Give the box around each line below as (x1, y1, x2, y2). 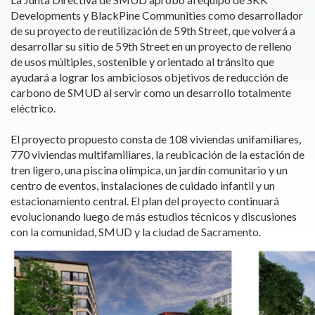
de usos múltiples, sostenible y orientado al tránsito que (11, 55, 274, 68)
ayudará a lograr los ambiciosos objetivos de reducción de (11, 70, 288, 84)
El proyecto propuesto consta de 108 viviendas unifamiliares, (11, 132, 301, 146)
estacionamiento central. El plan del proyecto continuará (11, 194, 279, 207)
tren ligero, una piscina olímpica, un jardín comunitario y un (11, 163, 288, 176)
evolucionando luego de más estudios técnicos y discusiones (11, 210, 297, 223)
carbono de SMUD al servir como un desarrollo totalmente (11, 86, 291, 99)
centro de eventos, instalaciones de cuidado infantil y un (11, 179, 275, 192)
